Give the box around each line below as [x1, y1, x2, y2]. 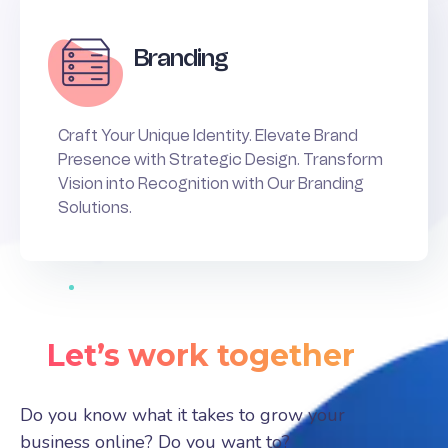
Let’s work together [47, 336, 356, 374]
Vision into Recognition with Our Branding [58, 173, 364, 193]
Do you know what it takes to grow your [20, 402, 345, 427]
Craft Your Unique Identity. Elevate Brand [58, 125, 358, 145]
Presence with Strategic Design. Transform [58, 149, 383, 169]
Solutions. [58, 197, 132, 217]
